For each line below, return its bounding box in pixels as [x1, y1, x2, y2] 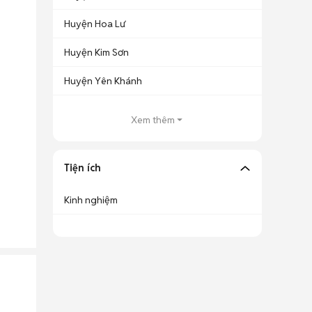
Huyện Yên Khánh [64, 75, 142, 87]
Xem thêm [130, 114, 175, 126]
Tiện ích [64, 162, 101, 174]
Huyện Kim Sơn [64, 46, 129, 58]
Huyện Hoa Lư [64, 17, 125, 30]
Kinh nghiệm [64, 194, 118, 206]
